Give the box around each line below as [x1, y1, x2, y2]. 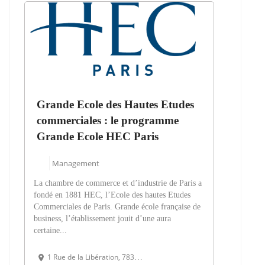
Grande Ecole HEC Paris [37, 130, 159, 143]
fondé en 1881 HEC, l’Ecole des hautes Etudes [34, 190, 190, 200]
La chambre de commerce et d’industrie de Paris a [34, 179, 202, 188]
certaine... [34, 226, 67, 235]
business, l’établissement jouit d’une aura [34, 214, 171, 224]
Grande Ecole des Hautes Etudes [37, 98, 194, 111]
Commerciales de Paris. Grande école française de [34, 202, 201, 212]
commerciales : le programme [37, 114, 179, 127]
